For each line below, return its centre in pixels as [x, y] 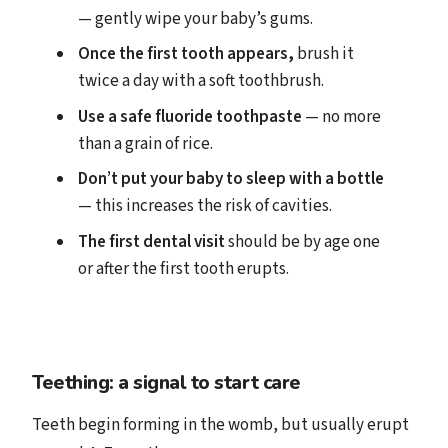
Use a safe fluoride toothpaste [190, 116]
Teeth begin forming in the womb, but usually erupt [220, 424]
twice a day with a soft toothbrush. [201, 81]
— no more [342, 116]
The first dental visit [152, 241]
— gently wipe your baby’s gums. [196, 18]
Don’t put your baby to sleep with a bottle [231, 179]
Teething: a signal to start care [166, 382]
